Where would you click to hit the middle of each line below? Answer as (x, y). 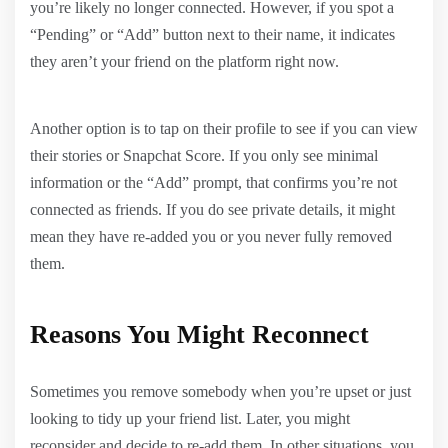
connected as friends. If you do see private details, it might (212, 209)
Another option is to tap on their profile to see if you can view (224, 128)
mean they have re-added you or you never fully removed (211, 236)
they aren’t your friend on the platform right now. (184, 61)
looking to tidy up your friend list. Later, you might (190, 418)
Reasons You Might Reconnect (199, 334)
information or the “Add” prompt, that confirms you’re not (213, 182)
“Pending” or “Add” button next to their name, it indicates (212, 34)
